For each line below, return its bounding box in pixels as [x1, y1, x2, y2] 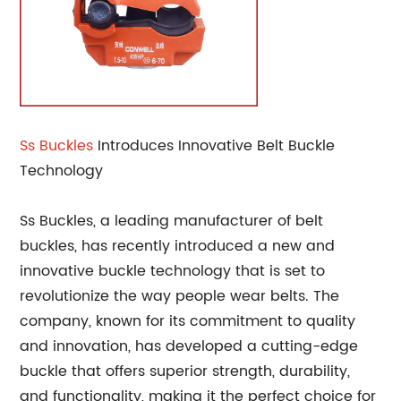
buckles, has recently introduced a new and [20, 235, 336, 258]
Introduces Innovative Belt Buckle [93, 134, 336, 158]
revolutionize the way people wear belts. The [20, 285, 340, 308]
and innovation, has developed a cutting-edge [20, 335, 359, 358]
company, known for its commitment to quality [20, 310, 356, 333]
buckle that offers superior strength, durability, [20, 360, 351, 383]
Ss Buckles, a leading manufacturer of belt [20, 209, 324, 233]
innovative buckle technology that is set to [20, 260, 326, 283]
